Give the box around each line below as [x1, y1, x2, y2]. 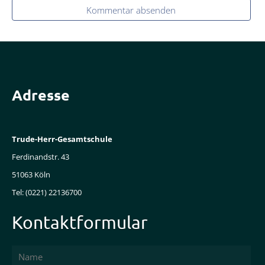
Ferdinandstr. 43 [12, 151, 69, 162]
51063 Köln [12, 169, 50, 180]
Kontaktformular [12, 211, 148, 232]
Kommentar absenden [86, 4, 176, 16]
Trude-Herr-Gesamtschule [12, 133, 112, 144]
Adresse [12, 85, 70, 104]
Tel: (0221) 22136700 [12, 186, 82, 198]
